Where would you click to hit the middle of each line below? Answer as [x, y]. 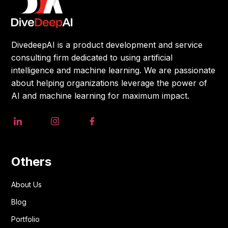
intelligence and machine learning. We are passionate [113, 70]
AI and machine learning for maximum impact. [101, 95]
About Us [27, 185]
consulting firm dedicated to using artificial [92, 57]
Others [32, 162]
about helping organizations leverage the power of [109, 83]
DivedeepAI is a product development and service [107, 45]
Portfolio [26, 219]
